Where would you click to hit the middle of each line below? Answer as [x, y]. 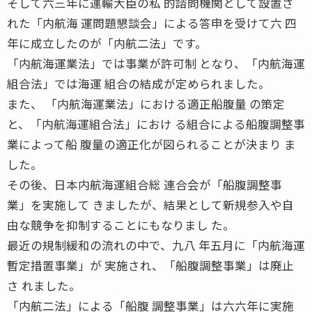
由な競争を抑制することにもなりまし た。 [121, 225]
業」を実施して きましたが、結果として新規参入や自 [150, 204]
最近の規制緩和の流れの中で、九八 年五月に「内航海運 [156, 245]
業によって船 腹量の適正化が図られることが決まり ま [151, 144]
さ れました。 [44, 285]
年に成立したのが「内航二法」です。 [107, 43]
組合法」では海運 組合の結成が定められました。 [139, 83]
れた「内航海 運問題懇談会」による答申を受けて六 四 [152, 23]
